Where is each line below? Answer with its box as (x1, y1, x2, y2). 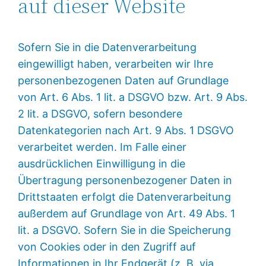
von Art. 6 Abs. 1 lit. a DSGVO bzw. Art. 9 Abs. (18, 90, 248, 103)
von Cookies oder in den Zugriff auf (18, 240, 197, 253)
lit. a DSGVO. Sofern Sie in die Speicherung (18, 223, 232, 236)
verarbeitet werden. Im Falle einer (18, 140, 187, 153)
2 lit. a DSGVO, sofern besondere (18, 107, 183, 120)
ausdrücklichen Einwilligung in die (18, 157, 186, 170)
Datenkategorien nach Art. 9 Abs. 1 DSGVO (18, 123, 235, 137)
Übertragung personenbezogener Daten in (18, 173, 233, 186)
